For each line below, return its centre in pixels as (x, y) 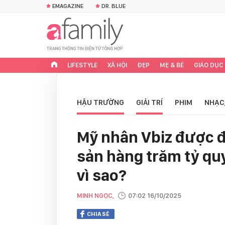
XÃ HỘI (117, 65)
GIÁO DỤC (209, 65)
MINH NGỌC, (96, 196)
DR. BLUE (114, 6)
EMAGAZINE (68, 6)
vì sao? (102, 175)
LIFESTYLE (82, 65)
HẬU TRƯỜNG (100, 102)
